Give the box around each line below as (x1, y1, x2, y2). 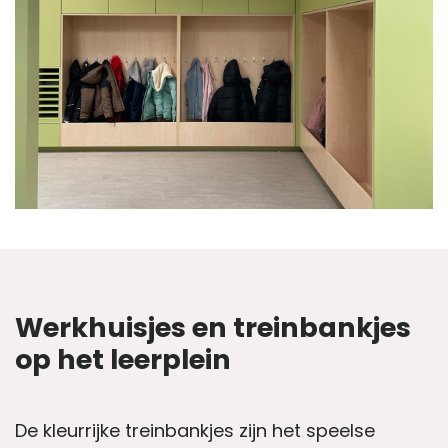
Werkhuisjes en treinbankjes (15, 308, 411, 346)
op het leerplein (15, 340, 231, 378)
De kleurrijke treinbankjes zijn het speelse (15, 418, 375, 444)
